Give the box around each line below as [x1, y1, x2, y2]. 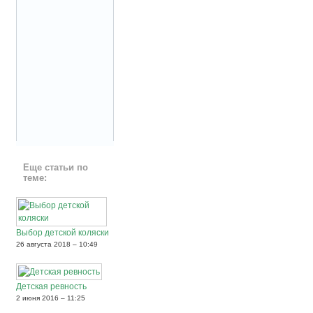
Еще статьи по [23, 162, 88, 173]
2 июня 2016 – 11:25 [16, 294, 85, 303]
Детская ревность [16, 282, 87, 292]
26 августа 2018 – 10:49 [16, 240, 98, 249]
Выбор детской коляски [16, 228, 109, 238]
